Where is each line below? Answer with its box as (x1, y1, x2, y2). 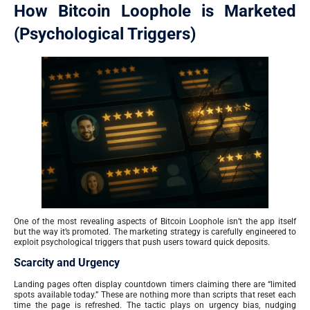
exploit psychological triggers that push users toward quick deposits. (14, 237, 270, 247)
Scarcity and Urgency (14, 256, 120, 270)
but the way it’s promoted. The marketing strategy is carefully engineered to (14, 226, 296, 237)
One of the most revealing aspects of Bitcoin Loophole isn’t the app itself (14, 216, 296, 226)
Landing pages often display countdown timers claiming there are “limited (14, 280, 296, 290)
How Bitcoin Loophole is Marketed (14, 1, 296, 21)
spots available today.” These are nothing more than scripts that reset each (14, 290, 296, 300)
